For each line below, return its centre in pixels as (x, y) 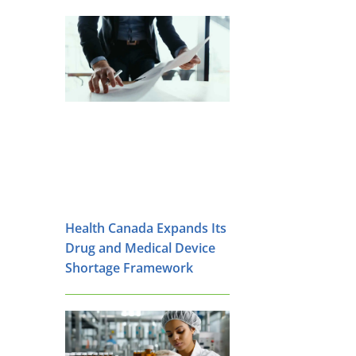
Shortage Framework (129, 267)
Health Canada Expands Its (146, 228)
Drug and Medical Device (140, 248)
